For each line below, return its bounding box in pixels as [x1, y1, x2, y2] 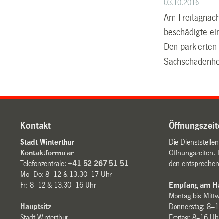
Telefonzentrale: [20, 159, 68, 168]
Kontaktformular [20, 148, 74, 157]
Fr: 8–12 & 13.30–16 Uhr [20, 180, 97, 189]
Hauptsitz [20, 202, 52, 211]
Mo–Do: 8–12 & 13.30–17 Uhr [20, 170, 112, 178]
